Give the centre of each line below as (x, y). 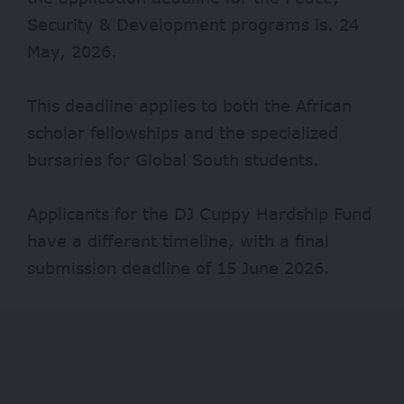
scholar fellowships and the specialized (183, 132)
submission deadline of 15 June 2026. (179, 267)
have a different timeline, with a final (178, 240)
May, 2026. (72, 51)
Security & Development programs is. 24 (193, 24)
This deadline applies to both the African (189, 105)
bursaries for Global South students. (173, 159)
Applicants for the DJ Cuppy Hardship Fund (199, 213)
